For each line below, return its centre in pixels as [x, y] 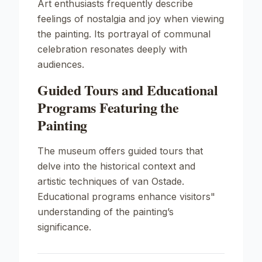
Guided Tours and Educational [128, 90]
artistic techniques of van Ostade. [111, 181]
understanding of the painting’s [106, 212]
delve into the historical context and [116, 166]
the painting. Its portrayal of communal [124, 34]
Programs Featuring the [108, 107]
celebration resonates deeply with [112, 49]
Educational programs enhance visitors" [126, 196]
